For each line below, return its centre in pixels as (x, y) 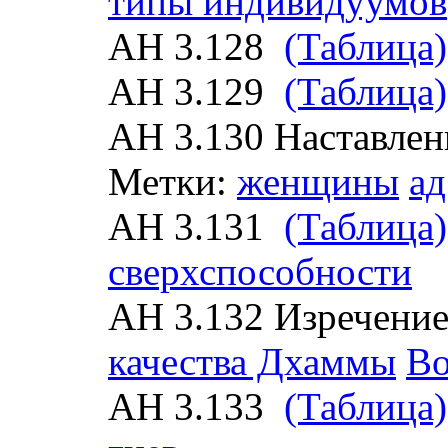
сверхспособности (260, 271)
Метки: (172, 181)
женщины (318, 181)
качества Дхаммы (252, 361)
